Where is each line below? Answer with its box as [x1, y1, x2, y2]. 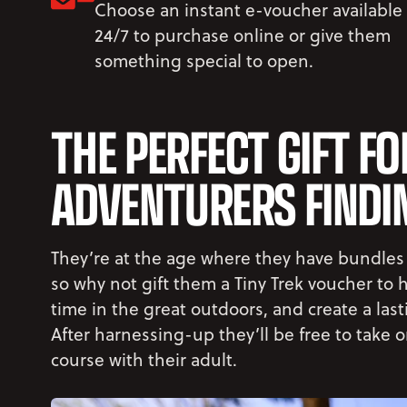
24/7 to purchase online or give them [94, 22, 391, 47]
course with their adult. [51, 346, 237, 372]
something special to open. [94, 47, 313, 73]
